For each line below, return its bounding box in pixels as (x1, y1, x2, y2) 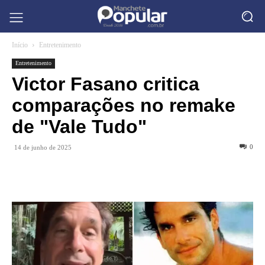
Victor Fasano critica (12, 73, 199, 95)
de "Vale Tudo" (12, 116, 147, 137)
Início (12, 41, 28, 49)
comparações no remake (12, 95, 235, 116)
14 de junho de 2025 (14, 144, 72, 151)
